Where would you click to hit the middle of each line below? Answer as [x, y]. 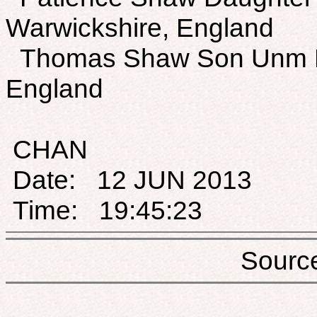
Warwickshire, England [140, 28]
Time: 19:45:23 [104, 211]
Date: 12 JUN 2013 [129, 180]
